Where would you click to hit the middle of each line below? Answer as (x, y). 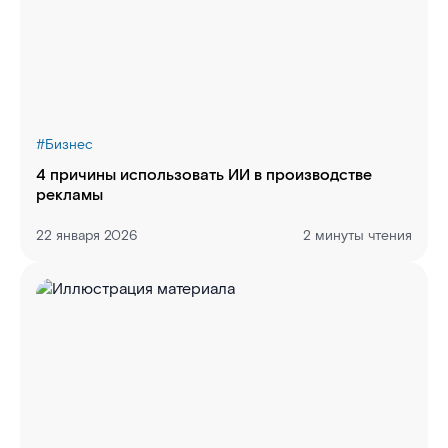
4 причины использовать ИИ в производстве (204, 175)
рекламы (69, 195)
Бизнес (69, 145)
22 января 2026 (86, 236)
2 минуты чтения (357, 236)
